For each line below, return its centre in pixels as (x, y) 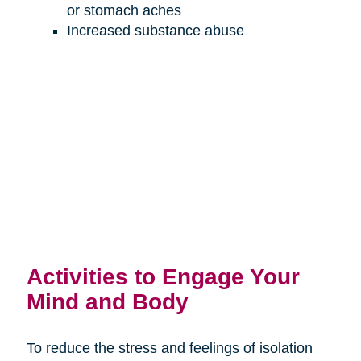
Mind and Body (107, 301)
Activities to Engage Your (163, 276)
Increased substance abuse (155, 31)
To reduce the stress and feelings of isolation (169, 348)
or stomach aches (124, 11)
